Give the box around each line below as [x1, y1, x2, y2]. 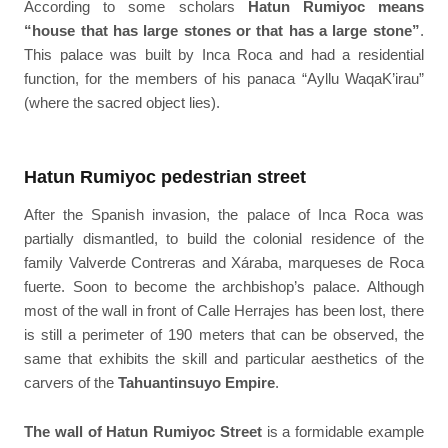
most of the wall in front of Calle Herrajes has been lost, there [24, 302, 424, 320]
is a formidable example [261, 422, 424, 440]
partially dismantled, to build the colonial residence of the [24, 230, 424, 248]
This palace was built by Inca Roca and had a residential [24, 45, 424, 63]
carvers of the [24, 374, 119, 392]
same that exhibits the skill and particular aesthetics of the [24, 350, 424, 368]
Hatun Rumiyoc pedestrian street [24, 167, 307, 188]
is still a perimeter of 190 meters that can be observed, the [24, 326, 424, 344]
